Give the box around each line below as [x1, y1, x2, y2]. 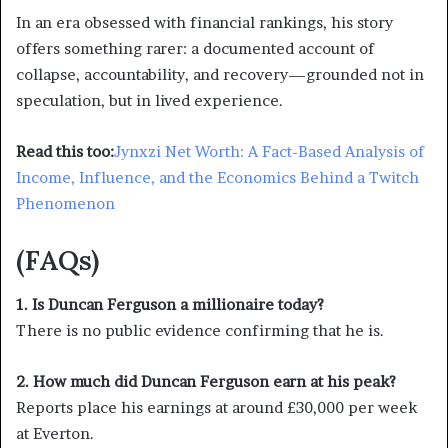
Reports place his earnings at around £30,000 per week [16, 398, 417, 418]
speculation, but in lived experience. [16, 90, 283, 110]
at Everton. [16, 424, 94, 444]
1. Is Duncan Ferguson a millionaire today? [16, 295, 324, 315]
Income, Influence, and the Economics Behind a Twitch [16, 167, 419, 187]
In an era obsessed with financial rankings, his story [16, 12, 393, 32]
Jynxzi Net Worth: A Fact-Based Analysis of [114, 141, 424, 161]
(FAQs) [16, 242, 99, 277]
